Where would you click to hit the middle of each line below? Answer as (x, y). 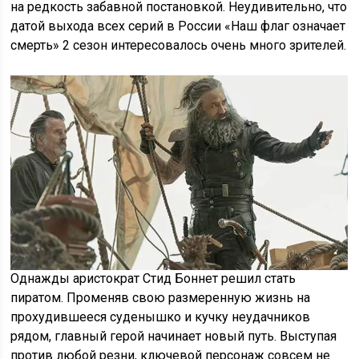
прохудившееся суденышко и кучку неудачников (161, 317)
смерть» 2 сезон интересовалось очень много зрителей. (179, 46)
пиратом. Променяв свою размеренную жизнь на (161, 298)
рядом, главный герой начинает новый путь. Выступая (174, 337)
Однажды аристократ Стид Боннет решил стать (153, 279)
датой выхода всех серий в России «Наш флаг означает (178, 26)
